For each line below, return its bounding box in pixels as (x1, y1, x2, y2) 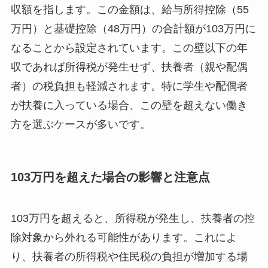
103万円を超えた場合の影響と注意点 (10, 170, 210, 184)
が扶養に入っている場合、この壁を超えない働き (10, 99, 248, 111)
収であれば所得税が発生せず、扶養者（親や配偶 (10, 60, 248, 73)
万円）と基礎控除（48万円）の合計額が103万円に (10, 22, 256, 35)
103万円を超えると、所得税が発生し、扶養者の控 (10, 212, 255, 225)
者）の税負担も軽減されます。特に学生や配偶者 (10, 80, 248, 92)
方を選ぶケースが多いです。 (10, 118, 151, 130)
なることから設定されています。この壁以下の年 (10, 41, 248, 54)
